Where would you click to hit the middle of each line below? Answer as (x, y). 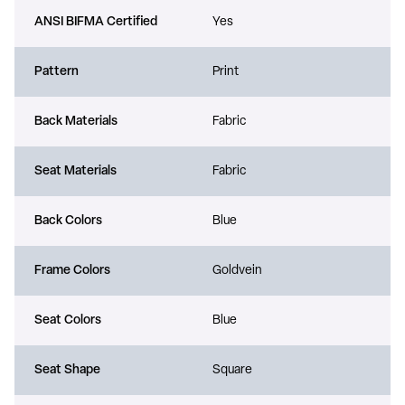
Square (232, 370)
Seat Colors (68, 320)
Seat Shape (67, 370)
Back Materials (76, 121)
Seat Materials (75, 171)
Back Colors (68, 221)
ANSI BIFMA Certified (96, 22)
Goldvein (237, 270)
